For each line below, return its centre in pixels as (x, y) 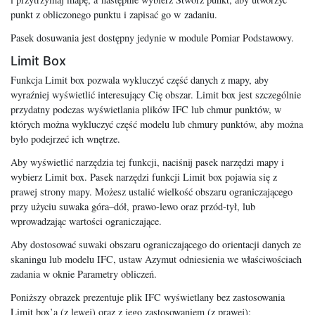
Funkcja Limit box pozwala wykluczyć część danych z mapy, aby (140, 79)
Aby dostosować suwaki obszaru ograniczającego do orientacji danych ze (156, 244)
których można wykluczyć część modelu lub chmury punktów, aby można (157, 124)
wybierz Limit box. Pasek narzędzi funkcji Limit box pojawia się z (144, 176)
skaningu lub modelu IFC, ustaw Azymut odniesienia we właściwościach (156, 259)
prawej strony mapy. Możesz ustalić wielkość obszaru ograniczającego (152, 191)
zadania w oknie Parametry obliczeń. (84, 274)
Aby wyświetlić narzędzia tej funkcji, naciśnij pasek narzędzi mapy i (147, 162)
